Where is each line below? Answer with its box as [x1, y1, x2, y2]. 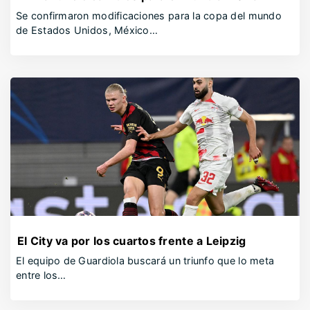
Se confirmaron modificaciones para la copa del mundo [16, 10, 282, 21]
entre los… [16, 269, 66, 281]
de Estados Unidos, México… [16, 24, 158, 36]
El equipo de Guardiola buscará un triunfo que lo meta [16, 255, 275, 266]
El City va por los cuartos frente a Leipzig [17, 234, 246, 248]
